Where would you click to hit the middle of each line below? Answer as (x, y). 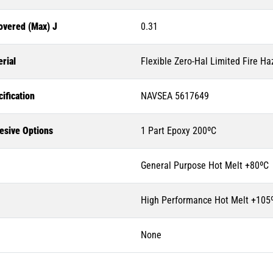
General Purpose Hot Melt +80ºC (205, 166)
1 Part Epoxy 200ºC (179, 131)
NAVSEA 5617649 (175, 96)
